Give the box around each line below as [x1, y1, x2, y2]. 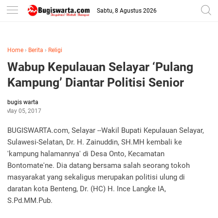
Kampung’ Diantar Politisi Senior [7, 75, 184, 90]
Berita [28, 47, 43, 54]
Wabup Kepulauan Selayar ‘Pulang [7, 60, 193, 74]
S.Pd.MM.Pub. [7, 196, 53, 205]
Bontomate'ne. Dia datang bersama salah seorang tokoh [7, 161, 190, 170]
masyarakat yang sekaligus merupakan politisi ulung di [7, 173, 185, 182]
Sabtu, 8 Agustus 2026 [96, 7, 157, 14]
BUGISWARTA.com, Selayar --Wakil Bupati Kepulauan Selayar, [7, 126, 204, 135]
